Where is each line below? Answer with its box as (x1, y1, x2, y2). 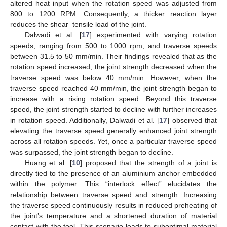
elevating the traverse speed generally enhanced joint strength (10, 127, 217, 135)
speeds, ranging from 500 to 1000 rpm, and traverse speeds (10, 42, 217, 50)
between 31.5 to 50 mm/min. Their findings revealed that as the (10, 52, 217, 61)
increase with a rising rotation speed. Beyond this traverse (10, 95, 217, 103)
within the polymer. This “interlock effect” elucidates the (10, 180, 217, 188)
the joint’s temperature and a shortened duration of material (10, 212, 217, 220)
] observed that (167, 116, 217, 125)
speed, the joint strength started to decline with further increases (10, 105, 217, 114)
